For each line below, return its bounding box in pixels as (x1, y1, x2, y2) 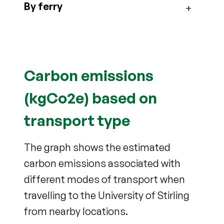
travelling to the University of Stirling (24, 188, 189, 201)
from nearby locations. (24, 204, 128, 217)
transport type (24, 110, 130, 129)
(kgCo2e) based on (24, 88, 157, 107)
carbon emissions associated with (24, 156, 180, 169)
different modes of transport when (24, 172, 185, 185)
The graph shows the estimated (24, 140, 170, 153)
